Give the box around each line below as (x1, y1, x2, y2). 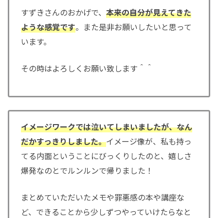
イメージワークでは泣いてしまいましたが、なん (21, 120, 192, 132)
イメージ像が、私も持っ (106, 135, 192, 147)
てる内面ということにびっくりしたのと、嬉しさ (21, 149, 192, 162)
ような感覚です (21, 20, 75, 33)
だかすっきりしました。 (21, 135, 106, 147)
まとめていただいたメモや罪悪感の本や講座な (21, 191, 184, 203)
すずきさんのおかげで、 (21, 6, 106, 18)
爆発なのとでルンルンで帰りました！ (21, 164, 153, 176)
